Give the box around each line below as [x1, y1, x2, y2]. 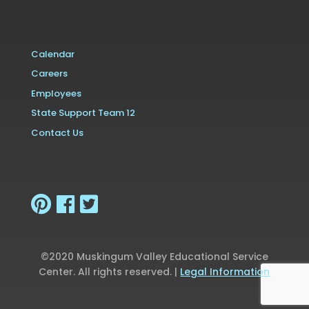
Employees [30, 86, 81, 100]
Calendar [30, 47, 74, 61]
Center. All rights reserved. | [39, 265, 181, 279]
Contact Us [30, 126, 83, 139]
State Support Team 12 [30, 106, 135, 120]
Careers [30, 67, 68, 81]
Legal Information [180, 265, 270, 279]
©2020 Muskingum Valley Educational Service [40, 250, 268, 264]
